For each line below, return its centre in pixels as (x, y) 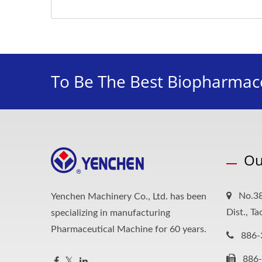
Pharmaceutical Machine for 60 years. (129, 229)
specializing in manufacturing (111, 213)
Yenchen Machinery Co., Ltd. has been (129, 196)
